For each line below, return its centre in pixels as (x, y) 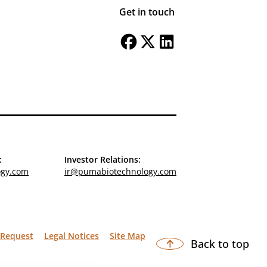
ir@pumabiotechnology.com (120, 171)
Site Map (128, 236)
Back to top (220, 244)
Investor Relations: (102, 159)
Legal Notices (72, 236)
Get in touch (147, 12)
